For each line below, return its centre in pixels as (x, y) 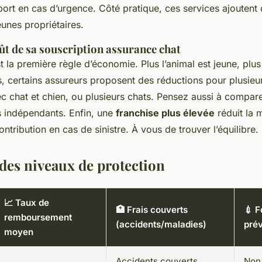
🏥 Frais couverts (152, 210)
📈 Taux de (27, 203)
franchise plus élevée (165, 113)
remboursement (38, 218)
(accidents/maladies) (161, 225)
